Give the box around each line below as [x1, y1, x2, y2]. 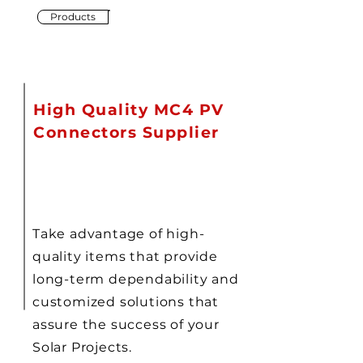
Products [50, 11, 96, 23]
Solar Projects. [32, 340, 133, 355]
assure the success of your [32, 317, 220, 332]
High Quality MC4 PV [33, 100, 224, 119]
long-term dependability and [32, 271, 239, 287]
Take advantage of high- [32, 226, 205, 241]
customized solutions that [32, 294, 220, 310]
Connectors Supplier [33, 123, 220, 142]
